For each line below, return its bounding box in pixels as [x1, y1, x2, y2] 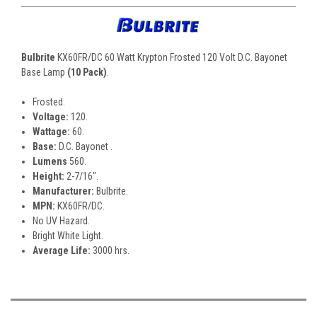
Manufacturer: [33, 185, 95, 197]
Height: [33, 170, 65, 182]
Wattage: [33, 125, 73, 137]
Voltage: [33, 110, 69, 122]
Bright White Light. [33, 229, 104, 241]
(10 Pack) [67, 66, 107, 78]
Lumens [33, 155, 68, 167]
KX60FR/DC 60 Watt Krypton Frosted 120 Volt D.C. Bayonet [55, 51, 287, 63]
